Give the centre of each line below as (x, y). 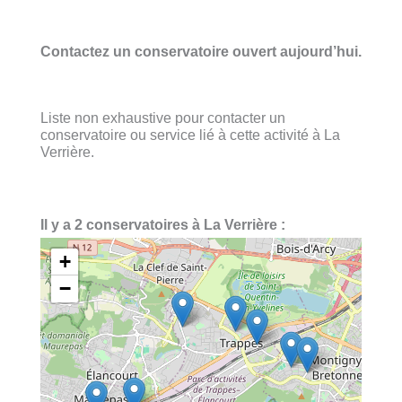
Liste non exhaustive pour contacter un (163, 117)
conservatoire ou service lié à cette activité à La (190, 134)
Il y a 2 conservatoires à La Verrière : (163, 225)
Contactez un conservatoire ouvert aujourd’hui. (201, 51)
